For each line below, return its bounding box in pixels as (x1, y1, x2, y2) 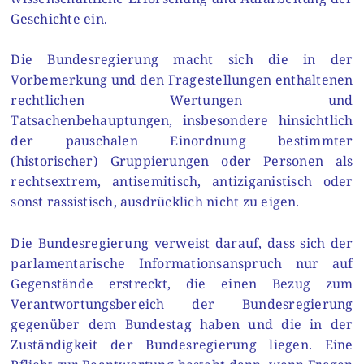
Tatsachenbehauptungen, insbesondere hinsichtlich (11, 111, 353, 130)
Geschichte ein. (11, 9, 108, 28)
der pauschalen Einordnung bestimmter (11, 132, 353, 150)
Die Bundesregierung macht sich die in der (11, 50, 353, 69)
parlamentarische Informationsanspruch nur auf (11, 253, 353, 272)
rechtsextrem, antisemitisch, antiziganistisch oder (11, 172, 353, 191)
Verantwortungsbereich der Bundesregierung (11, 294, 353, 313)
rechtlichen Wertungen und (11, 91, 353, 110)
